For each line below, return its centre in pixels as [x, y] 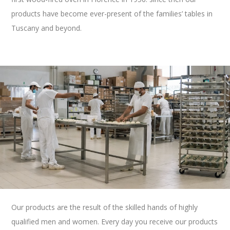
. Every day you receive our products [158, 222]
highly [188, 207]
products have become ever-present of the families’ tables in [112, 13]
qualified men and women [55, 222]
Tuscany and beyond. [47, 28]
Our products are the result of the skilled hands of [95, 207]
